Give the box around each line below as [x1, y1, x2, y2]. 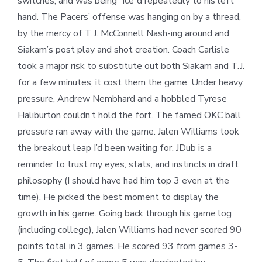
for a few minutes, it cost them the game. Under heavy [18, 76, 243, 89]
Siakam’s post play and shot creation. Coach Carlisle [18, 43, 229, 57]
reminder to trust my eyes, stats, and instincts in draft [18, 158, 239, 171]
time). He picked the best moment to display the [18, 191, 219, 204]
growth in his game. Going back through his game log [18, 207, 232, 220]
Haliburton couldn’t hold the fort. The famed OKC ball [18, 109, 241, 122]
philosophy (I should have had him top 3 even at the [18, 174, 229, 188]
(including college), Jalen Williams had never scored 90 [18, 223, 242, 237]
